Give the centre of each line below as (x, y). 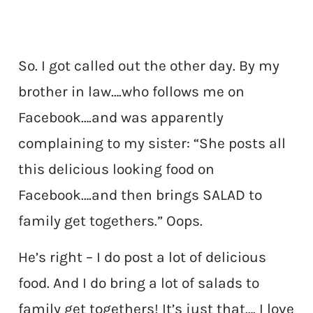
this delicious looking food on (117, 169)
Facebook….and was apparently (121, 118)
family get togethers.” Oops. (111, 221)
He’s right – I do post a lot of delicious (143, 257)
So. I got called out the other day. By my (149, 66)
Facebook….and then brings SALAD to (140, 195)
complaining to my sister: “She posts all (152, 144)
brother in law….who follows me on (132, 92)
